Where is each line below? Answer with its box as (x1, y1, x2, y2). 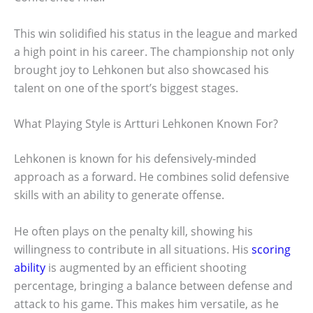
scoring (252, 241, 291, 257)
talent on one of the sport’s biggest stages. (14, 80, 238, 96)
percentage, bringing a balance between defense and (14, 277, 293, 293)
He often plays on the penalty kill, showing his (14, 223, 253, 239)
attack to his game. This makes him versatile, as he (14, 296, 279, 312)
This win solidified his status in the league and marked (14, 25, 298, 41)
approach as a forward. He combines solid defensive (14, 169, 289, 185)
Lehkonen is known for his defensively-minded (14, 151, 256, 167)
